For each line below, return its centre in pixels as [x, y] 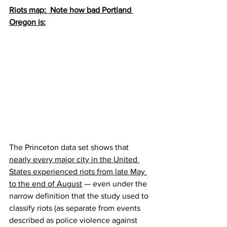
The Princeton [35, 147]
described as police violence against [74, 220]
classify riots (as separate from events [76, 208]
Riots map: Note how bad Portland [71, 10]
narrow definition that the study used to [80, 196]
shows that [110, 147]
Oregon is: [27, 22]
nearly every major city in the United [74, 159]
